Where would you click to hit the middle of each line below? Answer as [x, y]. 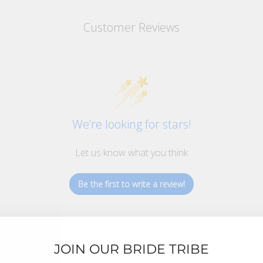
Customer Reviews [131, 28]
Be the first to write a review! [131, 184]
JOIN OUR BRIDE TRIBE [131, 249]
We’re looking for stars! [131, 124]
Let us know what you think [131, 153]
